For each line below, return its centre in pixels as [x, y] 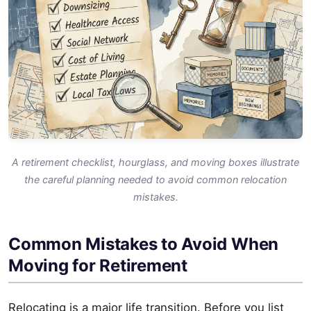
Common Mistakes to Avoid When [144, 244]
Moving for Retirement [98, 265]
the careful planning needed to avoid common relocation [155, 179]
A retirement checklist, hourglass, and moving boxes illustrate [155, 162]
